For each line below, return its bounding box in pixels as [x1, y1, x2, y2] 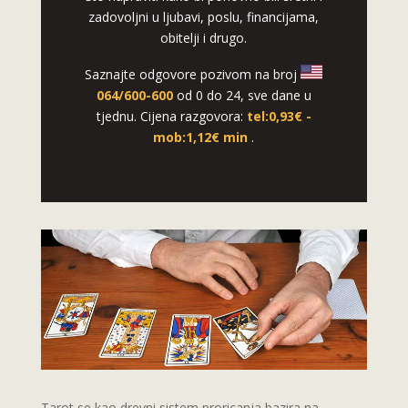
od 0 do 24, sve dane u [176, 87, 311, 105]
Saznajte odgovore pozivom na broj [85, 66, 301, 84]
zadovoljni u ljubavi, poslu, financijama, [88, 8, 320, 26]
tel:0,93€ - [246, 107, 311, 126]
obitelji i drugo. [160, 29, 248, 47]
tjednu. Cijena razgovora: [96, 107, 247, 126]
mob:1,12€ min [153, 128, 252, 147]
